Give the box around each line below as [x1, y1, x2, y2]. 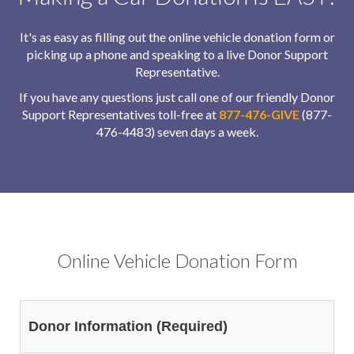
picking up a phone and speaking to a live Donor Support [26, 46, 328, 62]
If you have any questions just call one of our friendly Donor [19, 88, 335, 104]
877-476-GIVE [219, 106, 299, 122]
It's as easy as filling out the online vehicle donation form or [19, 28, 335, 44]
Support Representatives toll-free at [22, 106, 219, 122]
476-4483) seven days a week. [96, 123, 258, 139]
